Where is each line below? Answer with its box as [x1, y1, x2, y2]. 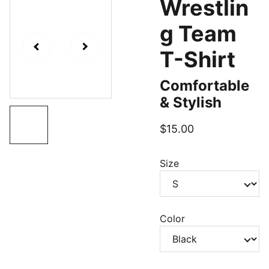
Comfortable [160, 77, 249, 94]
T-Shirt [160, 46, 235, 73]
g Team [160, 20, 237, 47]
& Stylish [160, 94, 222, 111]
